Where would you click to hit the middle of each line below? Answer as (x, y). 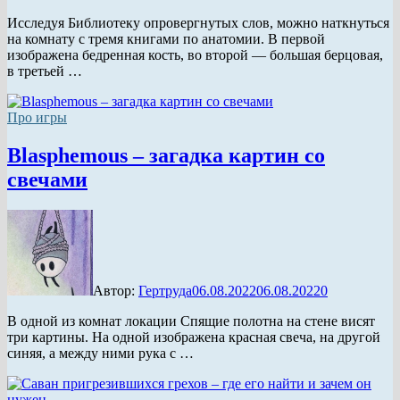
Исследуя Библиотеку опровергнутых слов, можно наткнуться (198, 22)
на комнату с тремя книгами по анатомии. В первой (166, 38)
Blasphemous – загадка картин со (166, 155)
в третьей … (45, 71)
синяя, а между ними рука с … (100, 353)
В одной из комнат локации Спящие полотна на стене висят (191, 321)
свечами (47, 179)
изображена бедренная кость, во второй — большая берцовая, (195, 54)
